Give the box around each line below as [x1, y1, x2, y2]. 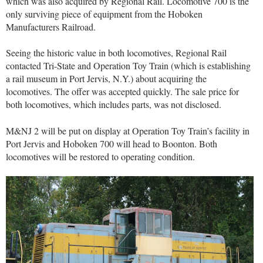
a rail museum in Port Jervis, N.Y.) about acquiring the [6, 72, 207, 85]
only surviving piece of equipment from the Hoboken [6, 7, 203, 20]
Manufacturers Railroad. [6, 20, 96, 33]
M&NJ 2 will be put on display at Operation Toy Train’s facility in [6, 124, 249, 137]
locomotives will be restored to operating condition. [6, 150, 198, 163]
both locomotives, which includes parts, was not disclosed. [6, 98, 224, 111]
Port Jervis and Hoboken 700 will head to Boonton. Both [6, 137, 217, 150]
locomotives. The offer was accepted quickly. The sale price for [6, 85, 239, 98]
